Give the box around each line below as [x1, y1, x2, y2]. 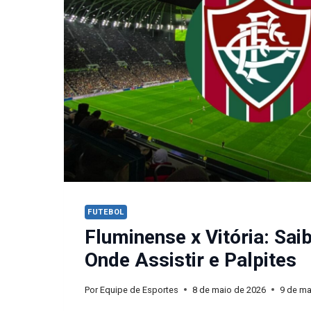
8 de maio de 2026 [192, 284, 267, 295]
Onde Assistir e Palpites [85, 249, 296, 272]
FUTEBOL [87, 207, 124, 217]
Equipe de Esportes [100, 284, 179, 295]
